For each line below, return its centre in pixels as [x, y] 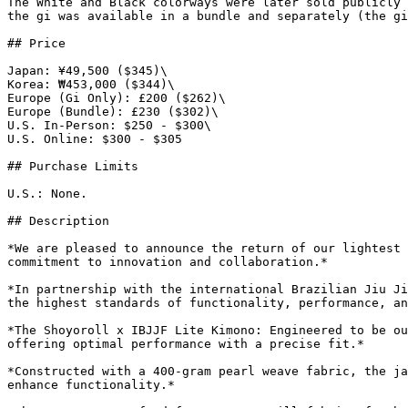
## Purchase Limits [73, 166]
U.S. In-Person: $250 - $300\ [109, 125]
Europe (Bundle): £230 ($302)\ [113, 112]
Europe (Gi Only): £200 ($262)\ [117, 98]
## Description [58, 221]
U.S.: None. [47, 194]
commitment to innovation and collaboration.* [168, 262]
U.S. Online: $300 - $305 [95, 139]
